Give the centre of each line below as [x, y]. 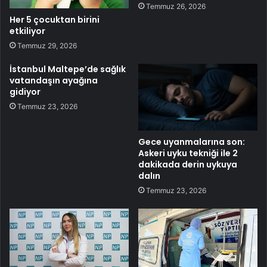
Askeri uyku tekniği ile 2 [188, 153]
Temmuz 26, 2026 [176, 6]
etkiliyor [27, 31]
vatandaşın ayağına [54, 80]
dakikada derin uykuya [188, 165]
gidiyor [25, 91]
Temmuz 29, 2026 [47, 45]
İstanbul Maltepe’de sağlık [68, 69]
